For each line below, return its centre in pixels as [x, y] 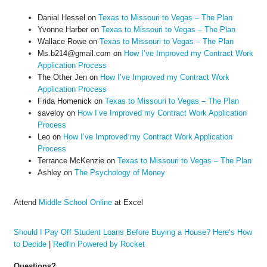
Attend [26, 203]
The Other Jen [62, 77]
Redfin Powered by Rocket [99, 244]
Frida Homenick [64, 101]
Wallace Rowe [62, 42]
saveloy [51, 113]
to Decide [30, 244]
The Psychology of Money [119, 173]
